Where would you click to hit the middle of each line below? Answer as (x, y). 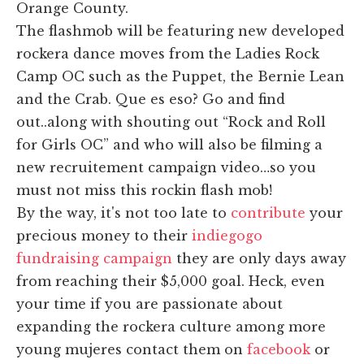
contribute (270, 212)
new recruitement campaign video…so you (166, 167)
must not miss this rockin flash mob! (146, 190)
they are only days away (259, 258)
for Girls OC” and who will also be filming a (169, 144)
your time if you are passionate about (149, 303)
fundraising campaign (94, 258)
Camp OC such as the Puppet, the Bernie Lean (180, 76)
